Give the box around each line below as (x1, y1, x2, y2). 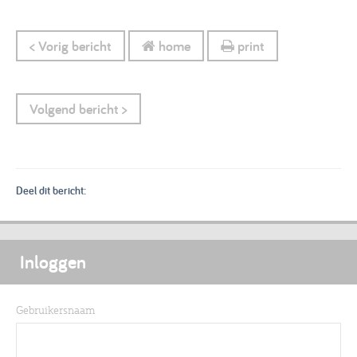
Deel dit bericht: (16, 182, 86, 198)
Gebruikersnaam (16, 302, 95, 317)
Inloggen (20, 249, 86, 274)
